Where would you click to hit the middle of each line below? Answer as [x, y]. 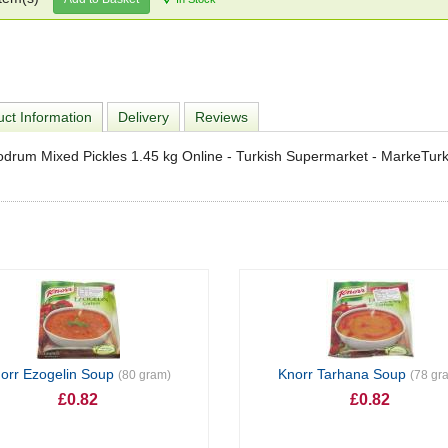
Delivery [143, 117]
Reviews [221, 117]
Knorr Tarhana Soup [343, 374]
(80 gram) [145, 375]
